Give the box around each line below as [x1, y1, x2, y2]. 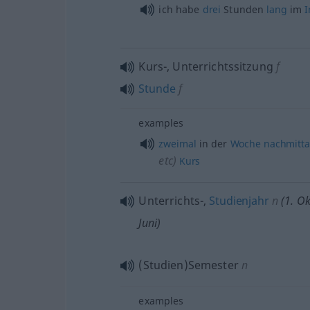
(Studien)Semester [138, 257, 239, 273]
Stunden [221, 2, 267, 16]
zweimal [158, 137, 197, 150]
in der [196, 137, 230, 150]
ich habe [158, 2, 203, 16]
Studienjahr [209, 193, 269, 208]
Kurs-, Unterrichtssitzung [138, 58, 273, 74]
